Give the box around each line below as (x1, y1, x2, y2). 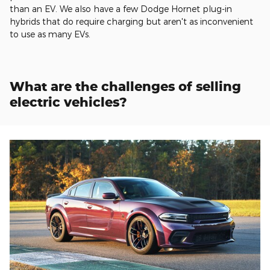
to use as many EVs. (10, 28, 93, 39)
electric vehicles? (10, 93, 127, 110)
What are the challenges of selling (10, 78, 241, 94)
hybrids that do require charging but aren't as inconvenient (10, 16, 253, 27)
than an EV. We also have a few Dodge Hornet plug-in (10, 3, 232, 14)
